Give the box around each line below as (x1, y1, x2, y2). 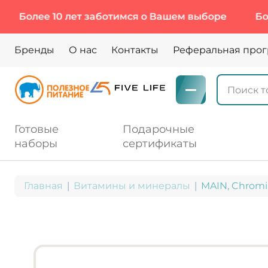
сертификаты (122, 137, 197, 150)
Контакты (111, 44, 159, 56)
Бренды (14, 44, 54, 56)
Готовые (14, 123, 59, 136)
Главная (24, 180, 63, 191)
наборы (14, 137, 57, 150)
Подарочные (122, 123, 194, 136)
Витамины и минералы (74, 180, 190, 191)
